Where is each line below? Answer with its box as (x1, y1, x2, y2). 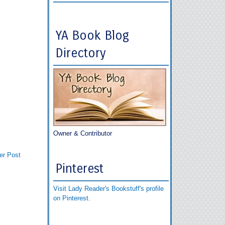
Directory (56, 46, 105, 61)
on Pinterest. (53, 194, 90, 202)
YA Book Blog (56, 28, 129, 43)
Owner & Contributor (53, 130, 112, 137)
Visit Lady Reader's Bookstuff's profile (53, 185, 164, 192)
